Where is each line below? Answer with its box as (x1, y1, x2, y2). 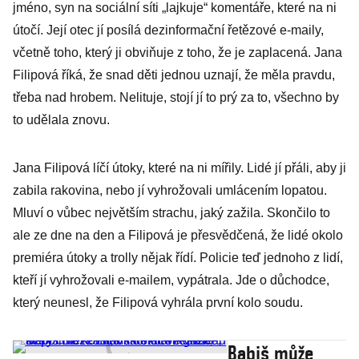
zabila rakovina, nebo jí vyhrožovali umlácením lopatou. (13, 184, 327, 197)
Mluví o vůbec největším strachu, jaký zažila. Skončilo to (13, 206, 330, 220)
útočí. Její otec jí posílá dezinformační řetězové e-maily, (13, 23, 324, 37)
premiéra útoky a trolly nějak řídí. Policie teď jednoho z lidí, (13, 251, 343, 264)
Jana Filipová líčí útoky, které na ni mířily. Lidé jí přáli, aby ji (13, 161, 346, 175)
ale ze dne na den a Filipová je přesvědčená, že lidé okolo (13, 228, 343, 242)
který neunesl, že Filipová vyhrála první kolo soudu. (13, 296, 303, 309)
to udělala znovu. (13, 113, 110, 127)
